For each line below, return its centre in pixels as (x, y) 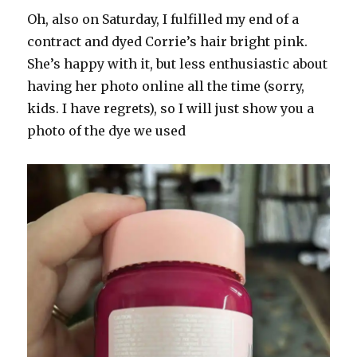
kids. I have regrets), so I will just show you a (171, 108)
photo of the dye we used (107, 130)
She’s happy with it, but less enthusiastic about (178, 63)
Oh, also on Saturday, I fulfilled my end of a (163, 19)
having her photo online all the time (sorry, (166, 86)
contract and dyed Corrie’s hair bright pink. (168, 41)
